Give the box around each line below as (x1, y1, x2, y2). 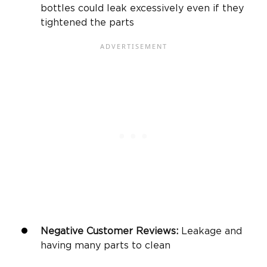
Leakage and (181, 226, 242, 236)
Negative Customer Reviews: (41, 226, 181, 236)
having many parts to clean (41, 240, 170, 250)
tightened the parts (41, 17, 134, 27)
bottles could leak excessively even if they (41, 3, 244, 13)
